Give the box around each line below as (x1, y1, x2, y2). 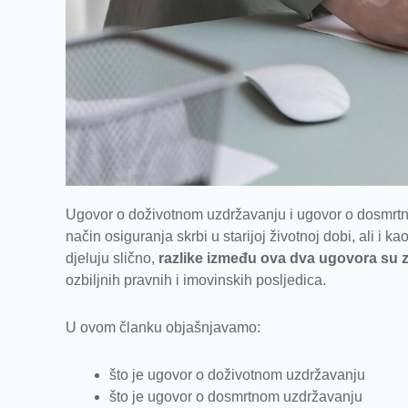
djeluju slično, (66, 250, 158, 267)
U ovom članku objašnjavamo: (66, 320, 260, 336)
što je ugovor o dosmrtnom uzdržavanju (109, 389, 362, 405)
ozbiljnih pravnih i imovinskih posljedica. (66, 272, 326, 289)
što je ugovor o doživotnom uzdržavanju (109, 367, 365, 383)
